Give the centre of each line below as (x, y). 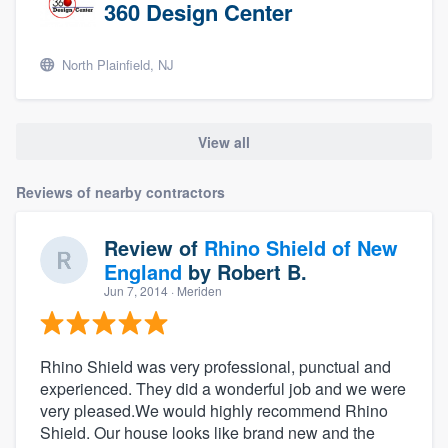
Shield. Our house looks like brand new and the (207, 432)
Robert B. (262, 271)
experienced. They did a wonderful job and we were (223, 388)
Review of (154, 247)
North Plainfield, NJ (116, 65)
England (143, 271)
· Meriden (195, 290)
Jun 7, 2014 (136, 290)
